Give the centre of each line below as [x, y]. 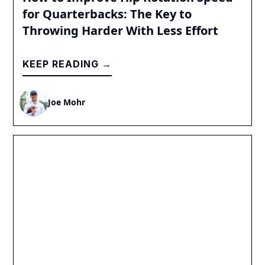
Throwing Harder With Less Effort [121, 30]
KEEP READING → [67, 64]
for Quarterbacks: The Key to [107, 14]
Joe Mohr [67, 102]
